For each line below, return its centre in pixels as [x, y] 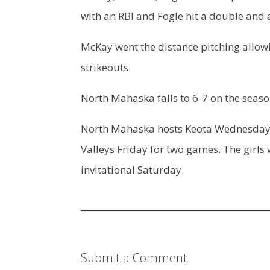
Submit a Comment [134, 258]
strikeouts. [106, 67]
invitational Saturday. [133, 170]
